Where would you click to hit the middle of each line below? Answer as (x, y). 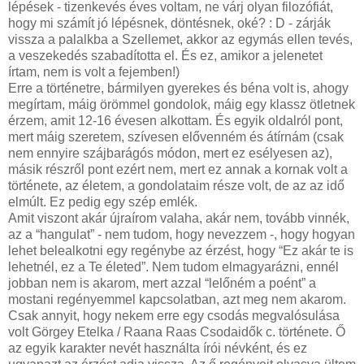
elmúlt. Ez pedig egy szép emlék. (103, 201)
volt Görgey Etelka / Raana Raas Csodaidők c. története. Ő (177, 331)
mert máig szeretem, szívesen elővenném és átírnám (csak (176, 136)
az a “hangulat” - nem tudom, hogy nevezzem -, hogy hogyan (182, 234)
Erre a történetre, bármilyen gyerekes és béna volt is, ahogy (178, 88)
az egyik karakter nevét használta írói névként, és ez (158, 348)
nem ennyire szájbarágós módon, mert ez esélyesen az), (170, 153)
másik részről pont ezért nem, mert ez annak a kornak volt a (178, 169)
